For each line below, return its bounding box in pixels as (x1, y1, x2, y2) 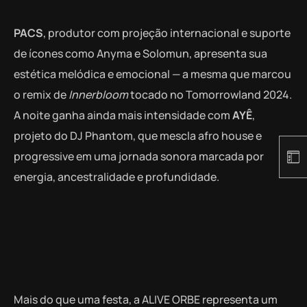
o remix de (14, 86, 69, 102)
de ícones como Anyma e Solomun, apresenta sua (14, 45, 267, 61)
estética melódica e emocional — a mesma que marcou (14, 66, 291, 82)
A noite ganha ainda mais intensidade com (14, 107, 232, 123)
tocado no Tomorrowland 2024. (128, 86, 292, 102)
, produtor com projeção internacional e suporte (43, 25, 291, 40)
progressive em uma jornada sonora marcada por (14, 148, 264, 164)
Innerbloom (69, 86, 128, 102)
